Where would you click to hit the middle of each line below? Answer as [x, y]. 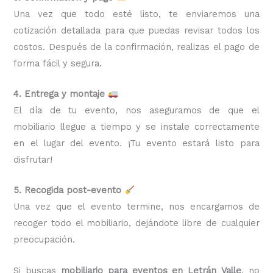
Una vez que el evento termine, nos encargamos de [136, 207]
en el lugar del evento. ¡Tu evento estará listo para [136, 144]
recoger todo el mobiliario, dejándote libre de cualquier [136, 223]
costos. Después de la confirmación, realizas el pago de [136, 47]
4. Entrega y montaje [59, 94]
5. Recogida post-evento [68, 190]
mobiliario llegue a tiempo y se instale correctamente [136, 127]
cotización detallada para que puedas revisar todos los [136, 30]
